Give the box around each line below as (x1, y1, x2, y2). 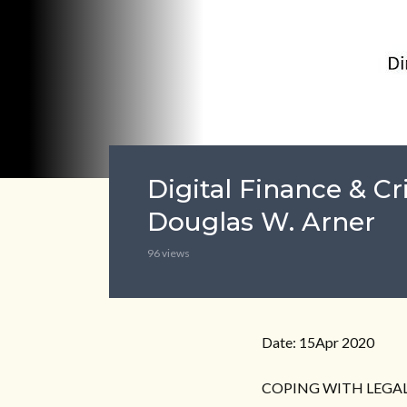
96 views (147, 246, 190, 260)
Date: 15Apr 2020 (262, 333, 374, 351)
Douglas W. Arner (147, 206, 375, 237)
